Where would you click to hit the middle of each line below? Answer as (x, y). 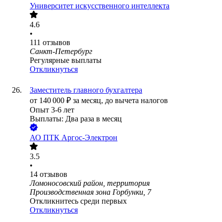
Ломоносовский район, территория (90, 183)
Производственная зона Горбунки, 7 (90, 192)
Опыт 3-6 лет (52, 110)
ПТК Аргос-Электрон (80, 138)
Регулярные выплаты (66, 60)
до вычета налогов (137, 101)
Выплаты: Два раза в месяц (76, 119)
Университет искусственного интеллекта (100, 6)
